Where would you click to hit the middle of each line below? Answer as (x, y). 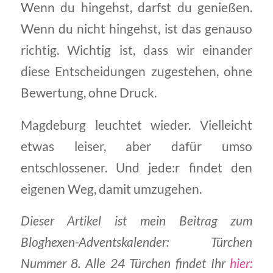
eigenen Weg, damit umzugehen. (111, 189)
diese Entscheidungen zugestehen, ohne (136, 72)
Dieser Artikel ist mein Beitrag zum (136, 221)
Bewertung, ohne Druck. (88, 93)
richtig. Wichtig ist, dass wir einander (136, 50)
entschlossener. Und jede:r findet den (136, 167)
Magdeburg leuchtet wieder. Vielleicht (136, 125)
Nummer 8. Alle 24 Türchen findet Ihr (125, 264)
